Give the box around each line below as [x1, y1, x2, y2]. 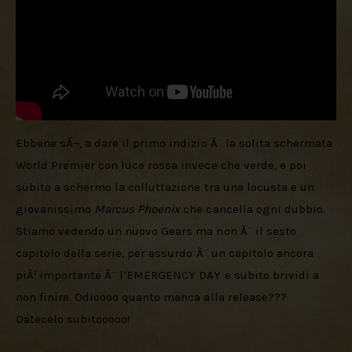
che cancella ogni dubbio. [180, 201, 328, 216]
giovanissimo [16, 201, 95, 216]
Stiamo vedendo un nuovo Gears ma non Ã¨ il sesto [16, 223, 299, 238]
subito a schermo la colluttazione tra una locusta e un [16, 179, 317, 194]
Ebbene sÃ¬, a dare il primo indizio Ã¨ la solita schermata [16, 135, 335, 150]
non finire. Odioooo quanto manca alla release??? [16, 289, 290, 304]
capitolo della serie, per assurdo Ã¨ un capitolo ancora [16, 245, 317, 260]
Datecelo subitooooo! [16, 311, 130, 326]
